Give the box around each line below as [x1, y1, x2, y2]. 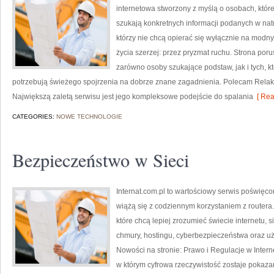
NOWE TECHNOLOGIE [56, 113, 122, 120]
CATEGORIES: [12, 113, 56, 120]
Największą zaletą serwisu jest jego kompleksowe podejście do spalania [12, 92, 253, 101]
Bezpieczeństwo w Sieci [12, 147, 189, 172]
